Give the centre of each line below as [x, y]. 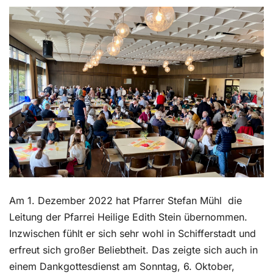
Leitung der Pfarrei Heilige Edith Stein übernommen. [128, 217]
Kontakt [34, 20]
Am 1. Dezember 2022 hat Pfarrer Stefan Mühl [115, 201]
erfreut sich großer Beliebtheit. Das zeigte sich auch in [133, 250]
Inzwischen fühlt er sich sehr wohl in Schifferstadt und [133, 234]
